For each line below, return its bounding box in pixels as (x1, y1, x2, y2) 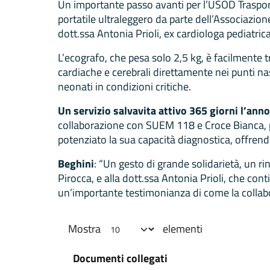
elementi (160, 221, 202, 237)
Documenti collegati (73, 250, 168, 266)
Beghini (58, 155, 94, 172)
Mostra (67, 221, 103, 237)
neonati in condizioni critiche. (58, 78, 191, 95)
